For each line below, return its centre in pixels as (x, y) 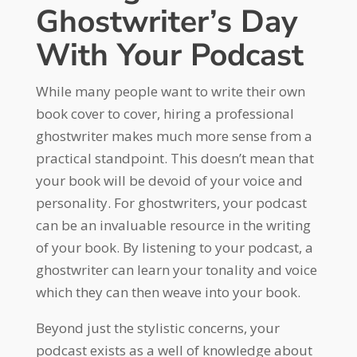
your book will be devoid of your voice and (169, 181)
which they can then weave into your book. (169, 292)
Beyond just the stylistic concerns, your (157, 328)
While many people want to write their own (170, 92)
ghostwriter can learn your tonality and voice (176, 270)
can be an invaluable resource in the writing (173, 226)
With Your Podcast (169, 56)
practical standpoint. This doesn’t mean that (175, 159)
